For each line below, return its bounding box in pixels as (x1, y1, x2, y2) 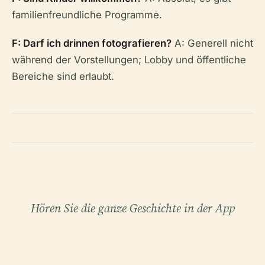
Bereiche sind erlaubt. (12, 70, 114, 82)
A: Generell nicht (172, 37, 253, 49)
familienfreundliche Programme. (12, 9, 162, 21)
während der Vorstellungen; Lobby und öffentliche (12, 54, 246, 66)
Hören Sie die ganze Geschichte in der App (30, 200, 235, 216)
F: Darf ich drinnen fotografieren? (12, 37, 172, 49)
